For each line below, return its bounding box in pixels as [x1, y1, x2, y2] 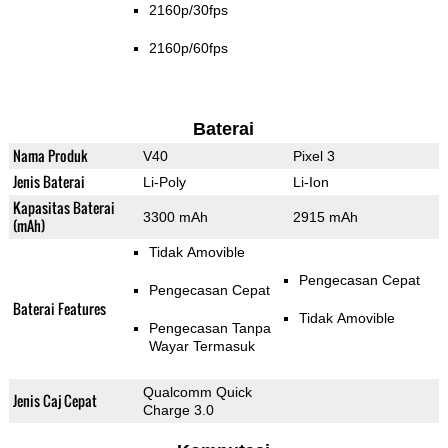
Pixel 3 [292, 148, 335, 165]
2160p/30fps [148, 2, 228, 19]
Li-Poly [142, 174, 186, 191]
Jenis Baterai [12, 171, 85, 193]
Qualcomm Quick [142, 384, 252, 401]
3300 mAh [142, 209, 208, 226]
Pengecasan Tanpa [148, 320, 271, 337]
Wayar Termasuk [148, 338, 255, 355]
